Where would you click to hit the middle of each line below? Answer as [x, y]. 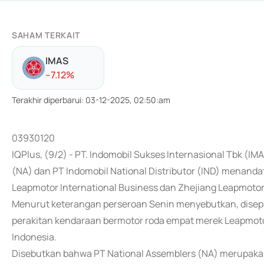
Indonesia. [34, 237]
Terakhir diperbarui [47, 100]
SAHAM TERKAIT [46, 35]
